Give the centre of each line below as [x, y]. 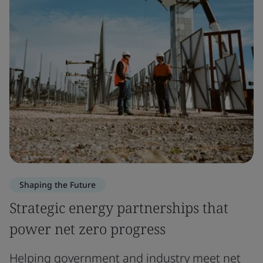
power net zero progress [87, 229]
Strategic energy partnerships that [119, 208]
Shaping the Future [58, 185]
